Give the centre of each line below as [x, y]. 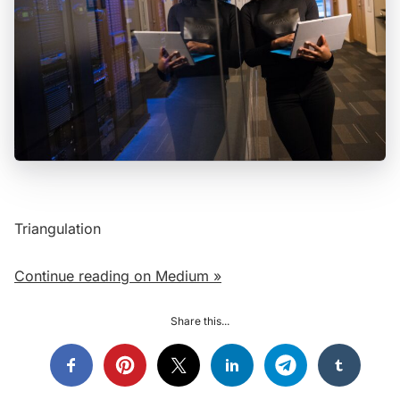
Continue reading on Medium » [118, 275]
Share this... [200, 321]
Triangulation [58, 228]
